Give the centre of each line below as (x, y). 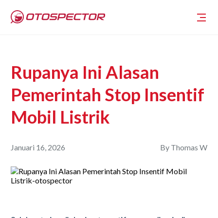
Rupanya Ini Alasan (85, 72)
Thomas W (189, 147)
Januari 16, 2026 (38, 147)
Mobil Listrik (61, 117)
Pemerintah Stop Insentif (108, 94)
